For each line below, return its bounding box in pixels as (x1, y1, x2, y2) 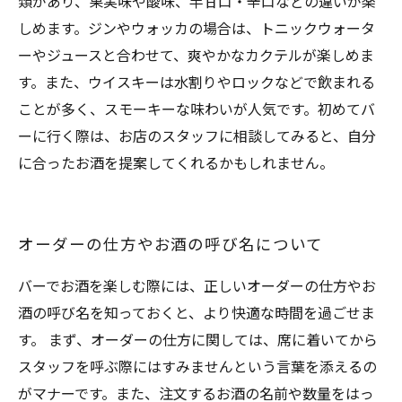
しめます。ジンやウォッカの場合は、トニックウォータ (18, 21, 375, 38)
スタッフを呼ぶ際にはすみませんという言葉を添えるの (18, 359, 377, 376)
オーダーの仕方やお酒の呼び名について (18, 236, 323, 254)
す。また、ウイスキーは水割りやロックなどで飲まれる (18, 74, 375, 92)
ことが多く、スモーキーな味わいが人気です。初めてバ (18, 101, 375, 118)
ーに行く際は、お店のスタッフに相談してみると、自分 (18, 128, 376, 145)
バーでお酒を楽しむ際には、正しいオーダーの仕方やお (18, 278, 376, 295)
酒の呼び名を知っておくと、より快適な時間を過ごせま (18, 305, 375, 322)
